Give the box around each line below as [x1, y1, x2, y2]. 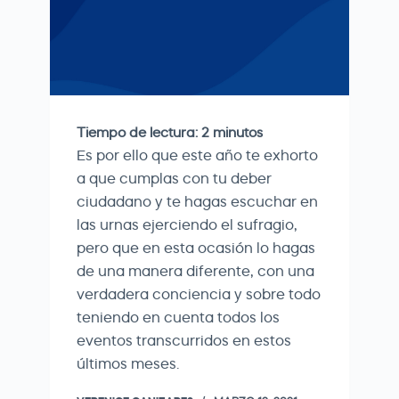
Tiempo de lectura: [77, 124, 198, 141]
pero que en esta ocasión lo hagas [77, 239, 315, 256]
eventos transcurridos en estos [77, 331, 291, 349]
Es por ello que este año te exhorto [77, 146, 318, 164]
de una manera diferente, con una [77, 262, 314, 280]
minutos [213, 124, 263, 141]
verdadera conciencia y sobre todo [77, 285, 321, 303]
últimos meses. [77, 354, 179, 372]
